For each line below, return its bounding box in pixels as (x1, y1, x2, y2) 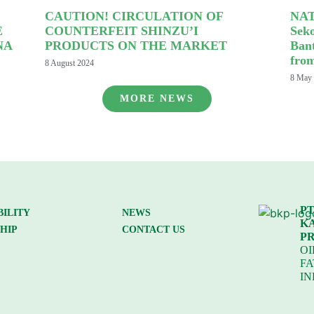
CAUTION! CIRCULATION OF (44, 9, 223, 24)
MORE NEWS (120, 93, 194, 104)
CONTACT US (122, 224, 186, 235)
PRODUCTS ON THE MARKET (44, 39, 227, 53)
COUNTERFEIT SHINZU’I (44, 24, 198, 39)
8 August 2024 (44, 58, 94, 69)
